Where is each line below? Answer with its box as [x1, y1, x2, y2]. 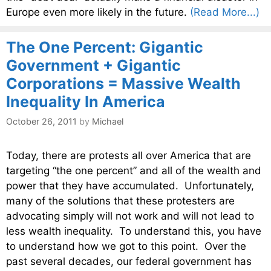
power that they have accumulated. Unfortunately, [6, 180, 254, 192]
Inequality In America [6, 93, 165, 111]
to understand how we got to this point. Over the [6, 240, 246, 253]
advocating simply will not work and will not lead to [6, 210, 254, 223]
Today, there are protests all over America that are [6, 149, 251, 162]
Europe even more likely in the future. [6, 6, 190, 19]
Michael [92, 116, 123, 127]
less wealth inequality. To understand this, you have [6, 225, 261, 238]
